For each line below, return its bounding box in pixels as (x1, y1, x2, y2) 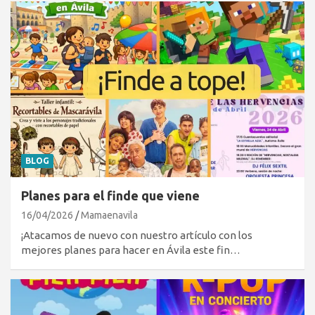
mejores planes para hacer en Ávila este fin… (21, 244, 240, 257)
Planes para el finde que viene (21, 188, 200, 203)
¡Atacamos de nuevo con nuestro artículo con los (21, 229, 252, 242)
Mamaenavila (81, 210, 138, 221)
